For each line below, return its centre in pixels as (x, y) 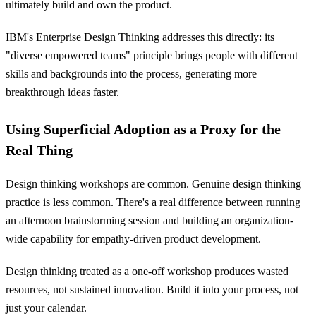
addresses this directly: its (217, 37)
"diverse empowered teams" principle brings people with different (152, 55)
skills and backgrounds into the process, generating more (131, 74)
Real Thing (39, 150)
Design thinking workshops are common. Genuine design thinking (153, 184)
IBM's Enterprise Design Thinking (83, 37)
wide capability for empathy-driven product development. (133, 239)
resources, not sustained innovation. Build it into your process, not (152, 290)
